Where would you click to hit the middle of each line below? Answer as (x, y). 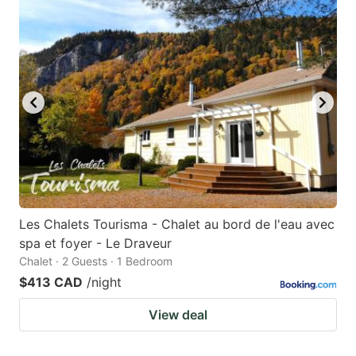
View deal (178, 314)
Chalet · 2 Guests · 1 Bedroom (96, 261)
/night (104, 282)
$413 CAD (51, 282)
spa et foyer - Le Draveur (95, 243)
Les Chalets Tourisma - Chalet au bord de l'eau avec (177, 224)
